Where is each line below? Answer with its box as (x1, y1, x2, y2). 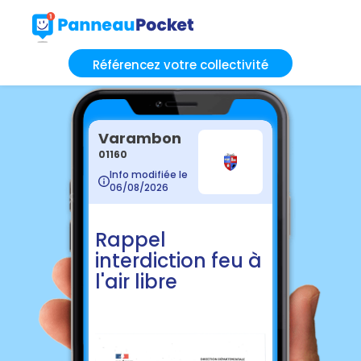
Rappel (95, 226, 166, 253)
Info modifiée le (110, 167, 188, 181)
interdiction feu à (95, 247, 262, 274)
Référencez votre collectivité (93, 56, 268, 73)
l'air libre (95, 268, 177, 295)
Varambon (98, 127, 181, 148)
